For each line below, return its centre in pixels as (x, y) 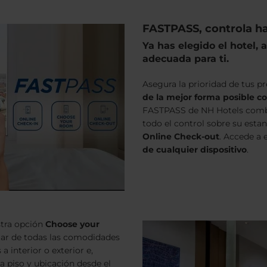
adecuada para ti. (187, 59)
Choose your (72, 224)
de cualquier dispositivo (195, 150)
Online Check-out (181, 136)
